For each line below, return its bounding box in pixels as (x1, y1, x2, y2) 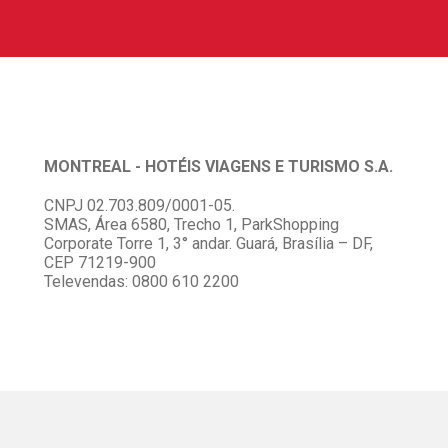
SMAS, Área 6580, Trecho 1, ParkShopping (43, 215, 339, 235)
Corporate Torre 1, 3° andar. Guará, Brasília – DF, (43, 234, 373, 254)
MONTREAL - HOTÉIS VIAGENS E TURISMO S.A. (43, 157, 393, 177)
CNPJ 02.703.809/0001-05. (43, 196, 235, 216)
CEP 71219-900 (43, 253, 156, 273)
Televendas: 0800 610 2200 (43, 272, 239, 292)
